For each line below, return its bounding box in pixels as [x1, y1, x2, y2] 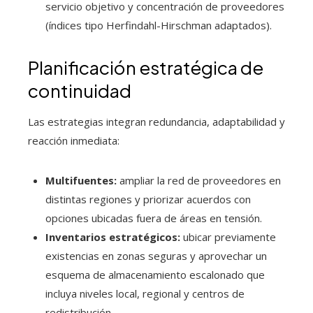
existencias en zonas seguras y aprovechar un [45, 248, 267, 263]
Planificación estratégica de [28, 55, 263, 79]
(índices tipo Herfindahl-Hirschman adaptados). [45, 17, 272, 32]
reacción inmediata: [28, 133, 119, 147]
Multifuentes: [45, 173, 117, 187]
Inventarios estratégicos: [45, 229, 180, 244]
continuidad [28, 78, 131, 102]
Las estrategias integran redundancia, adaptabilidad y [28, 114, 285, 129]
